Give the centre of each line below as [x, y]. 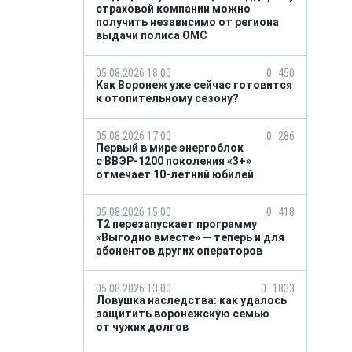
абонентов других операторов [181, 251]
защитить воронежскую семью [183, 313]
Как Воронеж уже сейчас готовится [194, 85]
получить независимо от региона [187, 22]
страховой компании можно [173, 9]
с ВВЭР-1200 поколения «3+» [174, 161]
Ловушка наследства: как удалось [191, 300]
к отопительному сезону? [169, 98]
